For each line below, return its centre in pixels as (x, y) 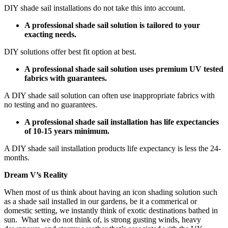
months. (17, 158)
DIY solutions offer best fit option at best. (70, 52)
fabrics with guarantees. (66, 78)
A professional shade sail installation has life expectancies (122, 122)
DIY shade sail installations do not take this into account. (95, 8)
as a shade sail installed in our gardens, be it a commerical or (101, 202)
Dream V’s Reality (36, 175)
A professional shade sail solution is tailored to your (112, 25)
